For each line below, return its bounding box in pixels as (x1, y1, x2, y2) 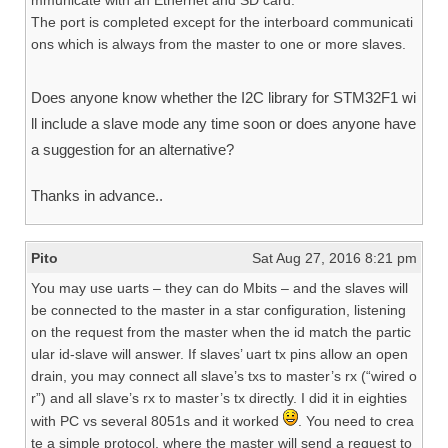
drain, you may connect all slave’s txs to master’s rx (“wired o (31, 368, 417, 384)
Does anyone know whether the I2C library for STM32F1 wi (31, 89, 416, 106)
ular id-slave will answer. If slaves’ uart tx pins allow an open (31, 346, 408, 362)
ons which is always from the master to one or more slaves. (31, 36, 406, 52)
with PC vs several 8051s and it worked (31, 413, 283, 429)
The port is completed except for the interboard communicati (31, 14, 413, 30)
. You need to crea (298, 413, 414, 429)
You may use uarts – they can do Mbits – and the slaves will (31, 280, 408, 296)
